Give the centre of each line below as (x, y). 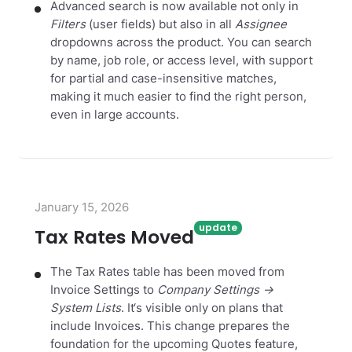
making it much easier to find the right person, (178, 97)
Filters (68, 25)
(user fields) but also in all (160, 25)
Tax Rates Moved (114, 237)
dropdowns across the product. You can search (181, 43)
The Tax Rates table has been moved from (167, 271)
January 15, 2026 (82, 207)
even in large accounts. (115, 115)
